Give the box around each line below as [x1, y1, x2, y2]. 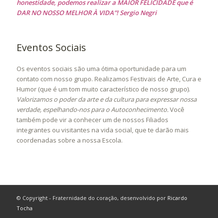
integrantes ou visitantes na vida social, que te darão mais [16, 125, 189, 134]
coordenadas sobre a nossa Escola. [16, 135, 123, 145]
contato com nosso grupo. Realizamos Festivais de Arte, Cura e [16, 74, 201, 83]
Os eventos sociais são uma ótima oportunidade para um [16, 64, 186, 73]
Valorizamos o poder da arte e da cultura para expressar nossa [16, 94, 197, 104]
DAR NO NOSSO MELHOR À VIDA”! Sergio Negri [16, 8, 158, 18]
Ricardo [167, 194, 187, 201]
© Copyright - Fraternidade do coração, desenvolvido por [16, 194, 167, 201]
